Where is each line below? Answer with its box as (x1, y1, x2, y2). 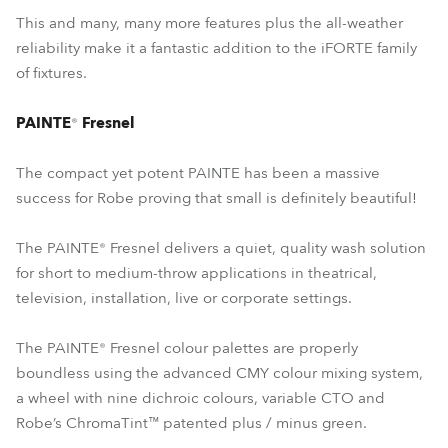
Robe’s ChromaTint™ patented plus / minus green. (16, 413, 367, 433)
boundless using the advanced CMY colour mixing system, (16, 363, 423, 383)
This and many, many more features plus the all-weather (16, 13, 403, 33)
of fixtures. (16, 63, 87, 83)
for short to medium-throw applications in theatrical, (16, 263, 377, 283)
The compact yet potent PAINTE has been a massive (16, 163, 380, 183)
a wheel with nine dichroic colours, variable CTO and (16, 388, 385, 408)
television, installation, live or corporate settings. (16, 288, 352, 308)
